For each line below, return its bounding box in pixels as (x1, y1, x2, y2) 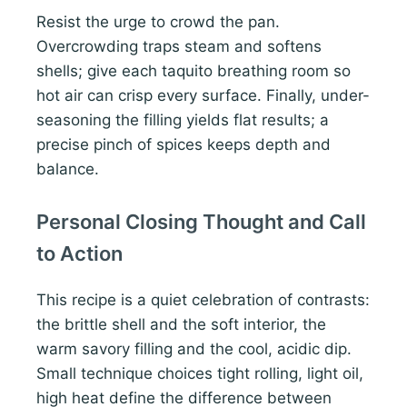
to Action (36, 242, 123, 266)
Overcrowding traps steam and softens (36, 37, 322, 56)
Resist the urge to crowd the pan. (36, 13, 280, 32)
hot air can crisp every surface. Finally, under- (36, 86, 370, 105)
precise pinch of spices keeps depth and (36, 135, 331, 154)
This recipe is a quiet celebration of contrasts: (36, 291, 370, 310)
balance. (36, 160, 99, 179)
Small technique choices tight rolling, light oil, (36, 364, 363, 383)
